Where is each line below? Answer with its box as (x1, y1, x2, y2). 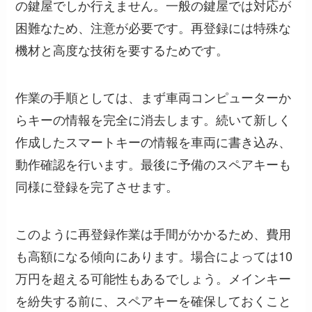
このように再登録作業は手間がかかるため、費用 (15, 224, 292, 242)
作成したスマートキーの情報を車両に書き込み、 (15, 132, 292, 150)
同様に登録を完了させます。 (15, 176, 179, 195)
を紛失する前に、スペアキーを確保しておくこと (15, 290, 292, 309)
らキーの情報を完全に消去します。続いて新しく (15, 109, 292, 128)
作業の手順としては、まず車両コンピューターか (15, 87, 292, 106)
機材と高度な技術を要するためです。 (15, 40, 229, 59)
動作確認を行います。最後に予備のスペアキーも (15, 154, 292, 173)
